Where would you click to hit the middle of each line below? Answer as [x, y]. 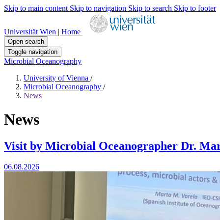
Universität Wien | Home [43, 32]
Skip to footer [195, 8]
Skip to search [151, 8]
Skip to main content [37, 8]
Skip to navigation [99, 8]
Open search [26, 41]
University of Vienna [57, 78]
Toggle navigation [33, 52]
